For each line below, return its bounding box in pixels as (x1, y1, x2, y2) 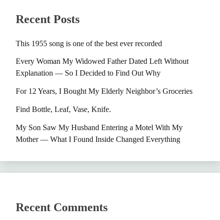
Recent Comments (16, 200, 108, 214)
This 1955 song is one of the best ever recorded (16, 39, 162, 48)
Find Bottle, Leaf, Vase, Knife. (16, 105, 111, 114)
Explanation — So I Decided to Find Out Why (16, 69, 161, 78)
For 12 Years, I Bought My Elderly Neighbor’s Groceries (16, 87, 192, 96)
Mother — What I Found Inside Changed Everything (16, 135, 180, 143)
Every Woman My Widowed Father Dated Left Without (16, 57, 189, 66)
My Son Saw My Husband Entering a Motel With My (16, 123, 183, 132)
